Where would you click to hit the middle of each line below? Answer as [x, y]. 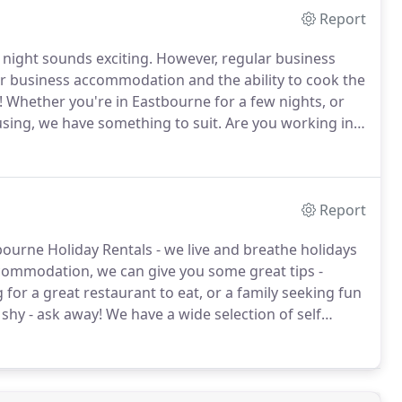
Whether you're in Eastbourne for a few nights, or [174, 101]
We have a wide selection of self [212, 314]
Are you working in [288, 123]
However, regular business [244, 58]
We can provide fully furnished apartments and [183, 144]
